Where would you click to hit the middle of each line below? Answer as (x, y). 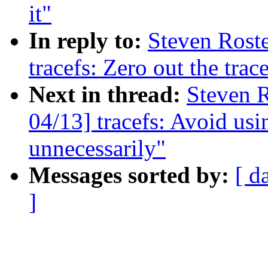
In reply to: (88, 41)
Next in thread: (108, 95)
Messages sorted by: (132, 175)
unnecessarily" (97, 148)
